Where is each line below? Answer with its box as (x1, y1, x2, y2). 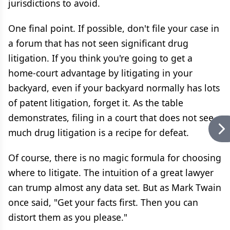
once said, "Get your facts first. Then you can (8, 196, 198, 208)
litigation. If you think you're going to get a (8, 52, 193, 64)
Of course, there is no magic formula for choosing (8, 151, 221, 164)
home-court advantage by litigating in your (8, 67, 193, 79)
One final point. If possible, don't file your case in (8, 22, 219, 34)
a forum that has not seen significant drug (8, 37, 188, 49)
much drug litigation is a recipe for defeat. (8, 126, 189, 139)
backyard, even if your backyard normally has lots (8, 82, 220, 94)
